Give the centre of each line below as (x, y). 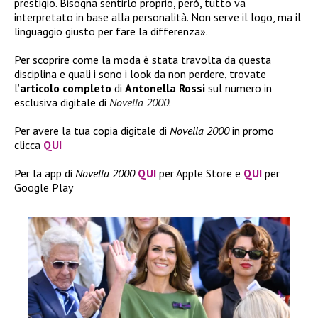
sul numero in (238, 88)
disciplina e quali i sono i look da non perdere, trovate (140, 73)
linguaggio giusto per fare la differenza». (111, 31)
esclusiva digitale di (62, 102)
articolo (40, 88)
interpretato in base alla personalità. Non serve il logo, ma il (158, 17)
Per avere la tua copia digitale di (92, 130)
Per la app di (45, 173)
